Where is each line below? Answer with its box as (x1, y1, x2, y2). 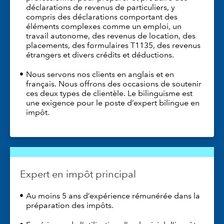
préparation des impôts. (26, 200, 113, 210)
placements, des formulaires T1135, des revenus (26, 40, 200, 50)
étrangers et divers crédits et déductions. (26, 50, 174, 60)
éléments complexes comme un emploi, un (26, 21, 181, 31)
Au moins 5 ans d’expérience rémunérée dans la (25, 191, 200, 201)
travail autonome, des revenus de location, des (26, 31, 195, 41)
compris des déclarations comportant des (26, 12, 177, 22)
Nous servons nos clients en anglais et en (25, 69, 174, 79)
